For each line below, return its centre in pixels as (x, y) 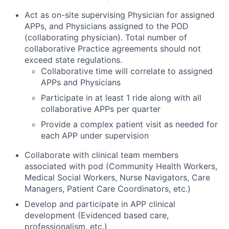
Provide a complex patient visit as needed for (129, 124)
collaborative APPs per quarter (101, 109)
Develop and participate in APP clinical (100, 204)
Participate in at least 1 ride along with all (121, 97)
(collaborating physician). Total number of (106, 37)
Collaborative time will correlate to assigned (127, 71)
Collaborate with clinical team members (101, 155)
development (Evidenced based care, (97, 215)
